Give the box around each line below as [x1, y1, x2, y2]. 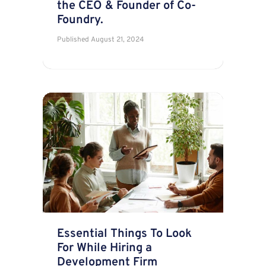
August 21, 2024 [91, 34, 144, 45]
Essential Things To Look [57, 226, 192, 242]
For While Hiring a [57, 240, 152, 256]
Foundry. [57, 12, 103, 28]
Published [57, 34, 89, 45]
